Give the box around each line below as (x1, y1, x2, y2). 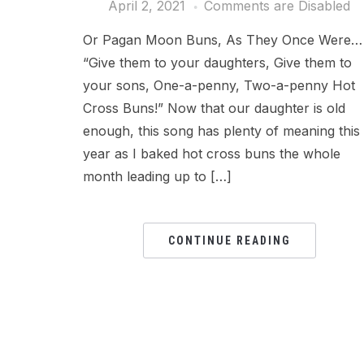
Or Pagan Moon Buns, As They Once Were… (83, 32, 362, 48)
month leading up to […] (83, 168, 232, 184)
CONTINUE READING (167, 234, 291, 247)
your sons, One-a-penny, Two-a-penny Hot (83, 77, 355, 93)
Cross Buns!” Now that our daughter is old (83, 100, 345, 116)
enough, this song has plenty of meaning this (83, 123, 360, 139)
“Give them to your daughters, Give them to (83, 54, 352, 71)
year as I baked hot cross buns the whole (83, 145, 340, 162)
